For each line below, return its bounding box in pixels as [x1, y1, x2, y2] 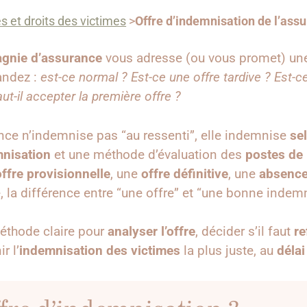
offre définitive [141, 165, 228, 182]
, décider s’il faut [195, 223, 294, 240]
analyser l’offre [108, 223, 195, 240]
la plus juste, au [180, 243, 277, 259]
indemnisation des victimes [19, 243, 180, 259]
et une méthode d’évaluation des [51, 146, 245, 162]
